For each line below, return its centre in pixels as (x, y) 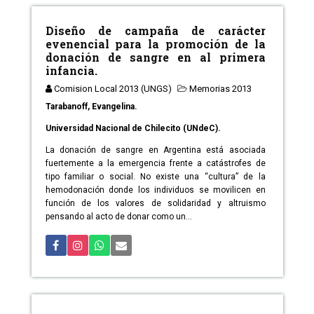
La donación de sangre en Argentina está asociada (155, 150)
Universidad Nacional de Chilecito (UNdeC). (133, 129)
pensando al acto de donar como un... (118, 217)
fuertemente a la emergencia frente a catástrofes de (155, 164)
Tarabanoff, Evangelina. (91, 107)
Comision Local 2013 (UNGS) (112, 89)
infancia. (71, 71)
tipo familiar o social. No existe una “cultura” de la (155, 177)
